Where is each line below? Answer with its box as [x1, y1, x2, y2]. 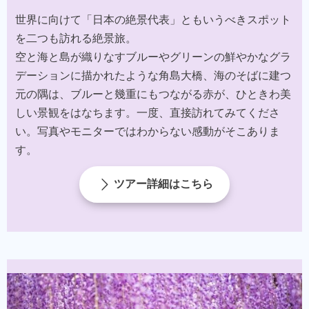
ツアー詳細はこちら [113, 177, 213, 190]
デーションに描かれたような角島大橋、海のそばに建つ [15, 69, 291, 81]
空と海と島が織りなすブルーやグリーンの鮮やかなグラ [15, 50, 291, 63]
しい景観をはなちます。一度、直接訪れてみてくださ [15, 106, 280, 119]
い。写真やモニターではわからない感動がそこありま [15, 125, 280, 137]
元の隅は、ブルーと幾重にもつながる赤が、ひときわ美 [15, 88, 291, 100]
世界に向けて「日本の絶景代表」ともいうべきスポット [15, 13, 291, 26]
